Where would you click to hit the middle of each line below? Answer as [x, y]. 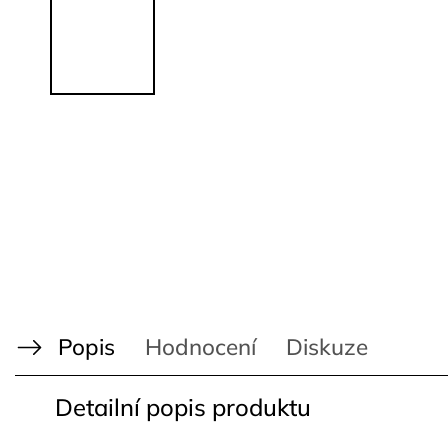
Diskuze [327, 346]
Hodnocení [200, 346]
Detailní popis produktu [183, 407]
